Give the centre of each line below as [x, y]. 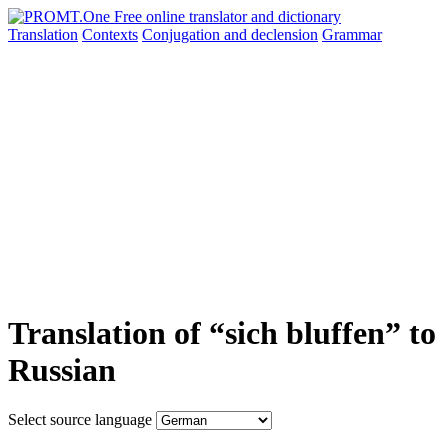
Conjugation [183, 34]
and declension [271, 34]
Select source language [80, 419]
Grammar [352, 34]
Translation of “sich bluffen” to [222, 333]
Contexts [110, 34]
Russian [62, 370]
